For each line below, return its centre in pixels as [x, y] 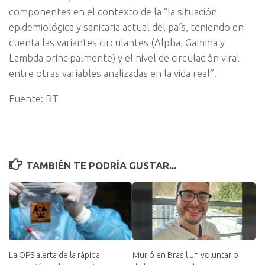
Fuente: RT [34, 98]
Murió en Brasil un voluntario [185, 255]
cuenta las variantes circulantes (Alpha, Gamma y [117, 42]
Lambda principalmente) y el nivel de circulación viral [124, 57]
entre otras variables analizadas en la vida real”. [113, 73]
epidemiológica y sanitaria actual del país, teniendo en [126, 27]
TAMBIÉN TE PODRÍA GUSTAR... [101, 166]
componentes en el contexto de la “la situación [113, 11]
